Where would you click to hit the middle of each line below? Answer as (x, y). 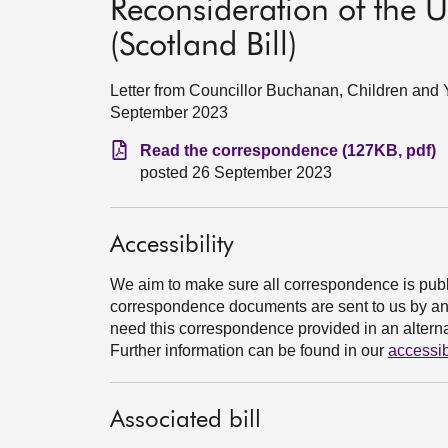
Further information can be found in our (249, 350)
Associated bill (185, 420)
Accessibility (172, 245)
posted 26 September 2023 (236, 172)
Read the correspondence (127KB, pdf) (288, 150)
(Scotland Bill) (203, 46)
